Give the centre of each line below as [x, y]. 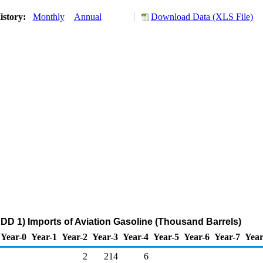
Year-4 [136, 237]
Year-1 [44, 237]
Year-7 [227, 237]
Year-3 [105, 237]
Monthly [48, 17]
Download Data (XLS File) [202, 17]
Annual [87, 17]
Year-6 [197, 237]
